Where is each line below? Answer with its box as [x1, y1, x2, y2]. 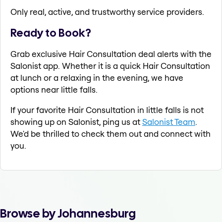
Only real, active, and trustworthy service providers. [10, 6, 204, 17]
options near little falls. [10, 84, 98, 95]
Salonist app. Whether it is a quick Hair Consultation [10, 60, 210, 71]
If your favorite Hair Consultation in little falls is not [10, 105, 204, 115]
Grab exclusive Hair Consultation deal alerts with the [10, 49, 212, 59]
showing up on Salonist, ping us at [10, 116, 142, 127]
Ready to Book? [10, 25, 91, 41]
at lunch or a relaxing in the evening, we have [10, 72, 183, 83]
